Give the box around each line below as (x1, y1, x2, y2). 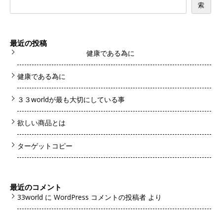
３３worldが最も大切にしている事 (17, 94, 125, 104)
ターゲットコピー (17, 141, 73, 150)
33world (17, 192, 43, 202)
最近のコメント (10, 182, 62, 192)
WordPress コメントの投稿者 (54, 192, 146, 202)
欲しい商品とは (17, 117, 66, 127)
